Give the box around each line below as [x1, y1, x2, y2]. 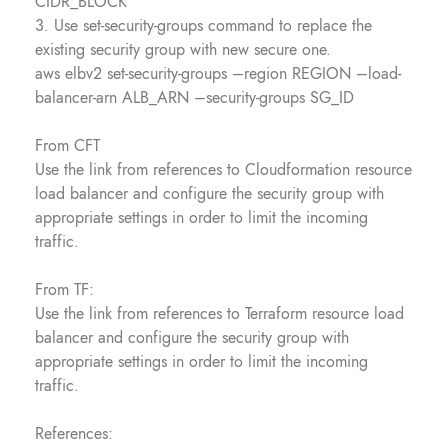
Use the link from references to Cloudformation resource [35, 158, 412, 181]
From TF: [35, 278, 94, 301]
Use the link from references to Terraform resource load [35, 302, 404, 325]
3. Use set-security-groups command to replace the [35, 14, 372, 37]
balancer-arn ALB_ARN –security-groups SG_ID [35, 86, 354, 109]
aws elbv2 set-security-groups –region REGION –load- [35, 62, 401, 85]
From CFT [35, 134, 100, 157]
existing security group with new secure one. [35, 38, 331, 61]
